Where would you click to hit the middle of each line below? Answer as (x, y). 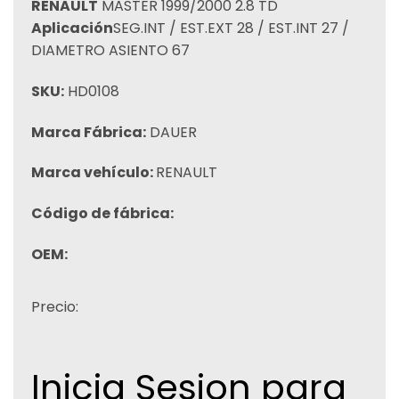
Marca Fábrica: (89, 132)
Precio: (55, 306)
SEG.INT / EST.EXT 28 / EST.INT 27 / (231, 28)
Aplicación (72, 28)
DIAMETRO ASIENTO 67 (110, 50)
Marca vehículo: (94, 173)
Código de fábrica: (102, 214)
